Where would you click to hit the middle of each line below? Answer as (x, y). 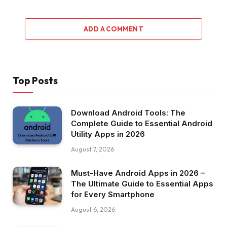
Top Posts (35, 81)
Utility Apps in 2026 (108, 134)
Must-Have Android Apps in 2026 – (138, 173)
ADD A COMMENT (113, 29)
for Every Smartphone (113, 195)
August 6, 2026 (93, 210)
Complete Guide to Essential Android (142, 124)
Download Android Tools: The (128, 113)
